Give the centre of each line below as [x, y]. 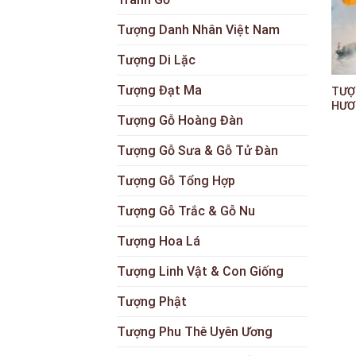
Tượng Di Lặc [156, 60]
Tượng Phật [152, 301]
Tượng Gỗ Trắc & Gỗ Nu [186, 211]
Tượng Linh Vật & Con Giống [200, 271]
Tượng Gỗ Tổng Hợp [176, 180]
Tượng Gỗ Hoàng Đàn [180, 120]
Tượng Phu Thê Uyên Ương [195, 331]
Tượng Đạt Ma [159, 90]
